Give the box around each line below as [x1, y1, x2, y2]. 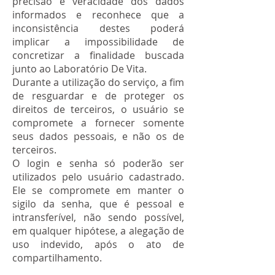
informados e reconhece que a [12, 8, 184, 21]
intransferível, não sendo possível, [12, 211, 184, 224]
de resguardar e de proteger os [12, 89, 184, 103]
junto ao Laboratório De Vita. [12, 62, 147, 76]
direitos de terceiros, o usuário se [12, 103, 184, 116]
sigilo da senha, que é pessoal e [12, 197, 184, 211]
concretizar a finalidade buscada [12, 48, 184, 62]
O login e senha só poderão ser [12, 157, 184, 170]
